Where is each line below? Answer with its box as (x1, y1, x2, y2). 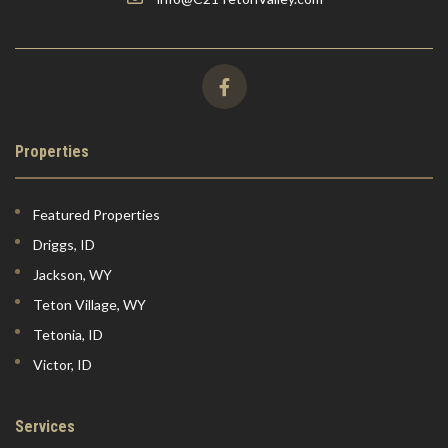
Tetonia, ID (33, 326, 104, 344)
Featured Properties (33, 206, 161, 224)
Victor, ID (33, 356, 93, 374)
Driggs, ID (33, 236, 96, 254)
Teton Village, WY (33, 296, 147, 314)
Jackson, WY (33, 266, 113, 284)
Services (15, 417, 76, 437)
